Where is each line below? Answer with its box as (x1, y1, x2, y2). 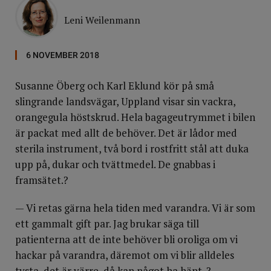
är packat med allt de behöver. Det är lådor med (15, 126, 237, 140)
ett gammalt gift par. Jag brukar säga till (15, 217, 199, 230)
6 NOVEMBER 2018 (26, 50, 99, 60)
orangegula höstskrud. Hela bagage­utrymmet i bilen (15, 110, 255, 124)
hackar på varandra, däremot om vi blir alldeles (15, 248, 234, 262)
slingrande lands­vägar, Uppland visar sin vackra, (15, 94, 235, 108)
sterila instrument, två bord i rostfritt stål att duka (15, 142, 249, 155)
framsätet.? (15, 173, 68, 187)
